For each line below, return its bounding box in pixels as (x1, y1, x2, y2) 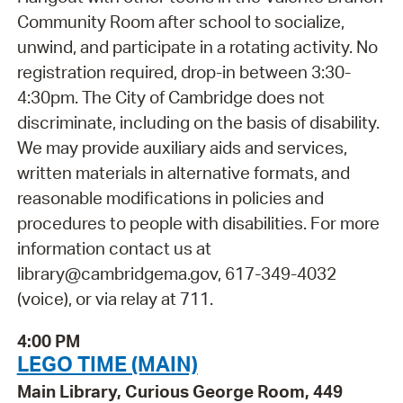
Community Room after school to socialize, (16, 10, 345, 32)
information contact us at (16, 237, 211, 259)
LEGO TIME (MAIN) (16, 349, 198, 377)
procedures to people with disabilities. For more (16, 211, 380, 234)
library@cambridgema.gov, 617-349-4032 (16, 262, 336, 284)
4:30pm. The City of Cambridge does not (16, 85, 325, 108)
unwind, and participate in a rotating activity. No (16, 35, 378, 58)
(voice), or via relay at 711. (16, 287, 213, 309)
